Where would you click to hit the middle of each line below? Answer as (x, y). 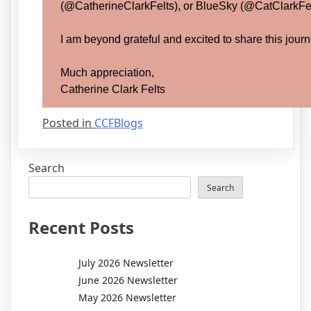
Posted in (68, 123)
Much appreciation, (107, 72)
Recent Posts (81, 227)
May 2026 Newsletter (127, 297)
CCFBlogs (119, 123)
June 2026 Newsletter (128, 280)
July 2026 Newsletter (126, 262)
